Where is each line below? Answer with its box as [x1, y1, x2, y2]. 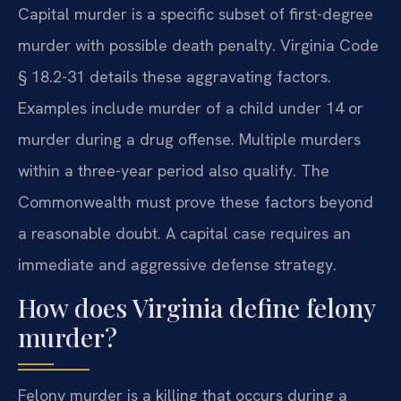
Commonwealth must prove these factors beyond [18, 191, 373, 212]
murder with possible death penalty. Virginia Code [18, 34, 379, 55]
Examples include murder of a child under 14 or [18, 97, 363, 118]
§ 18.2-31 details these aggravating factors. [18, 65, 331, 87]
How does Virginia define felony [18, 291, 375, 325]
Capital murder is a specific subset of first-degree [18, 3, 373, 24]
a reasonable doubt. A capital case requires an [18, 222, 351, 243]
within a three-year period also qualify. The [18, 159, 329, 181]
